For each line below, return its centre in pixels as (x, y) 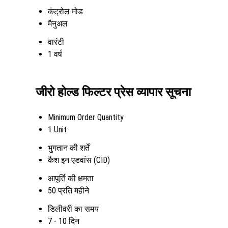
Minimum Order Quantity (86, 117)
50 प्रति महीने (68, 190)
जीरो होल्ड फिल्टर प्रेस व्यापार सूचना (113, 92)
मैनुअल (58, 24)
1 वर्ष (55, 54)
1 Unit (57, 129)
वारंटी (56, 42)
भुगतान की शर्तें (69, 148)
